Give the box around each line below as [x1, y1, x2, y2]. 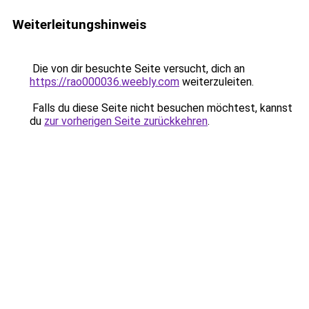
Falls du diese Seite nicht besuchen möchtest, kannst [30, 101, 292, 114]
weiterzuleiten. [179, 75, 254, 88]
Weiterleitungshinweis [12, 17, 146, 32]
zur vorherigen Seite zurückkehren [44, 114, 208, 128]
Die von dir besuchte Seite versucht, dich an [30, 62, 245, 75]
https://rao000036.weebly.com [30, 75, 179, 88]
